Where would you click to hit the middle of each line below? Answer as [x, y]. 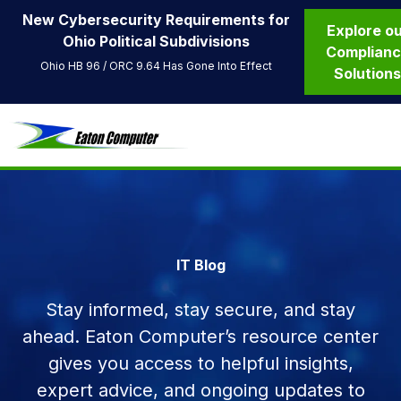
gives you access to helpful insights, [200, 364]
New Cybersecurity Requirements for [157, 20]
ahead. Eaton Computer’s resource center [200, 337]
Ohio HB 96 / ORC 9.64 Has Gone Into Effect [157, 66]
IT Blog [200, 265]
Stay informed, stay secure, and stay [200, 310]
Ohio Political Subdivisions [157, 41]
